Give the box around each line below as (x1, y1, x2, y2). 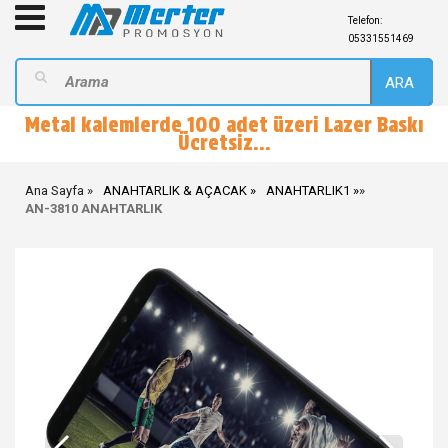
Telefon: (347, 15, 382, 26)
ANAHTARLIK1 (266, 183, 350, 198)
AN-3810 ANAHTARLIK (25, 201, 162, 216)
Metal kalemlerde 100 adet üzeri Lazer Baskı (24, 113, 424, 137)
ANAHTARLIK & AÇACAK (103, 183, 247, 198)
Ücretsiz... (177, 131, 271, 155)
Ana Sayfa (25, 183, 84, 198)
